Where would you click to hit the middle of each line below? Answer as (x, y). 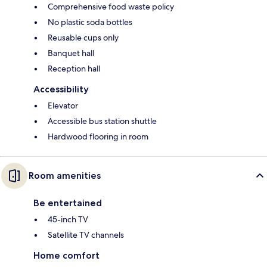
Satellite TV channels (86, 235)
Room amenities (65, 175)
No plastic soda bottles (90, 22)
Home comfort (66, 255)
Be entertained (68, 203)
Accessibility (61, 89)
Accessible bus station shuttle (102, 121)
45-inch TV (68, 219)
